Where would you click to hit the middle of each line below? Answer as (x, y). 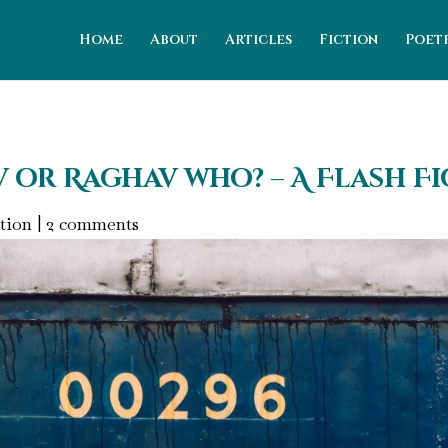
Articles (258, 39)
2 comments (92, 223)
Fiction (348, 39)
